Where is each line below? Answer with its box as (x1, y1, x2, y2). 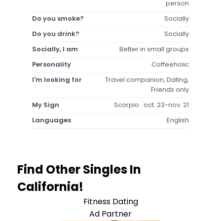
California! (17, 178, 83, 195)
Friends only (151, 84, 189, 94)
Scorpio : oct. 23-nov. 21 (114, 100, 189, 110)
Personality (32, 59, 71, 69)
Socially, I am (32, 44, 78, 54)
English (167, 115, 189, 125)
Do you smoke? (32, 13, 84, 23)
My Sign (32, 100, 59, 110)
